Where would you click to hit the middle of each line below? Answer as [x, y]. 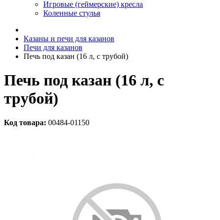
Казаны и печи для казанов [69, 39]
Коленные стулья [72, 13]
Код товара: [25, 122]
